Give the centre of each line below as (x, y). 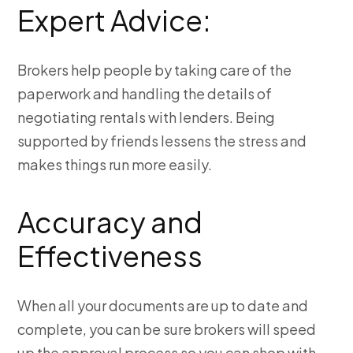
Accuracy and (110, 222)
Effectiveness (110, 256)
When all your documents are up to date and (163, 306)
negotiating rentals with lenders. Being (147, 117)
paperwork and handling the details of (145, 94)
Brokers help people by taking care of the (155, 70)
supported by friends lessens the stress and (162, 141)
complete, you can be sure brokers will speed (167, 329)
